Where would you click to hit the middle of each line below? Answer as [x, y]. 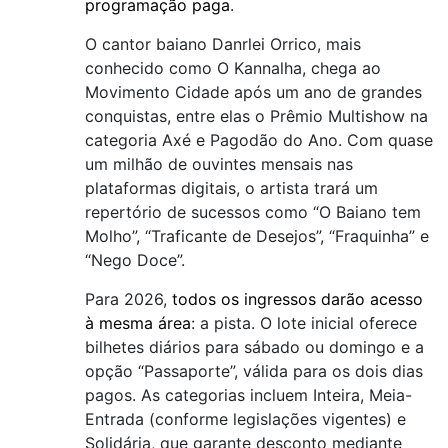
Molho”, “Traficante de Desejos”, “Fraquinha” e [257, 236]
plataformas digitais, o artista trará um [231, 188]
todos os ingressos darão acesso [297, 299]
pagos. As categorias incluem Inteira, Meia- [248, 395]
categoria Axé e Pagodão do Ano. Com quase [259, 140]
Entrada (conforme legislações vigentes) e [245, 419]
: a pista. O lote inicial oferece [304, 323]
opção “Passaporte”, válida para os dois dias [254, 371]
